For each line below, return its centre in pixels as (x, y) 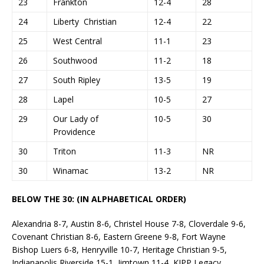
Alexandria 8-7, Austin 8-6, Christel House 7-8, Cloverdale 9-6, (129, 223)
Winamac (71, 170)
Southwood (75, 60)
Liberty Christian (85, 21)
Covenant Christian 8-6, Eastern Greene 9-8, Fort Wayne (119, 236)
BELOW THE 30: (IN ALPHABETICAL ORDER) (99, 199)
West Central (77, 41)
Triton (65, 151)
